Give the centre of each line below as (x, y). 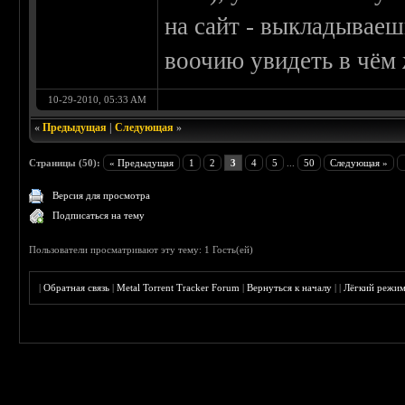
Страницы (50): (65, 163)
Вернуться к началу (290, 288)
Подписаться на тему (99, 216)
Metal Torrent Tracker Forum (179, 288)
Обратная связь (77, 288)
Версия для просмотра (102, 196)
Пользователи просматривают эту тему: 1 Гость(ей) (141, 250)
